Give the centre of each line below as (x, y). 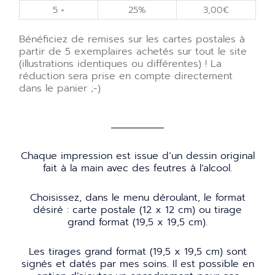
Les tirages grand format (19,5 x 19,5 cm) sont (137, 251)
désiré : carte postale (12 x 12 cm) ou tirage (137, 210)
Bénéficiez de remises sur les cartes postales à (132, 39)
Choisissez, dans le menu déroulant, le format (137, 197)
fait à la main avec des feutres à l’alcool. (137, 168)
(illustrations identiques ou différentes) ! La (120, 64)
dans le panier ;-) (60, 88)
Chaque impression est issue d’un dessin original (137, 156)
